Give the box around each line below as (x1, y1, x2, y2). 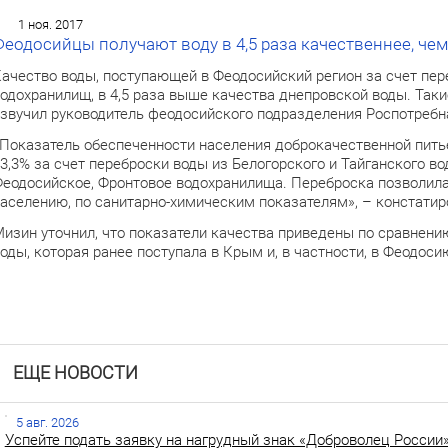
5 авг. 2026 (15, 414, 79, 430)
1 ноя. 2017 (17, 16, 83, 32)
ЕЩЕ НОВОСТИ (12, 363, 138, 384)
